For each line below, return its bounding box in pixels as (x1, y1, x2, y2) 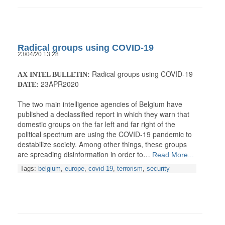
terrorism (117, 165, 143, 173)
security (147, 165, 170, 173)
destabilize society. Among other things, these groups (18, 139, 187, 150)
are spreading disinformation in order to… (18, 149, 150, 160)
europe (65, 165, 84, 173)
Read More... (150, 151, 194, 159)
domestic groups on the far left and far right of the (18, 119, 175, 130)
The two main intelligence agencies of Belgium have (18, 99, 182, 109)
